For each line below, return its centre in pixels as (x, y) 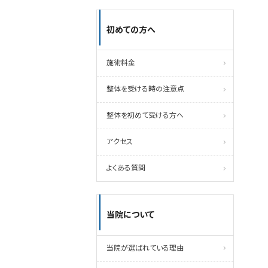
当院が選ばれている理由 (145, 249)
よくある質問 (126, 168)
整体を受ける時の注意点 (145, 89)
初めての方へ (131, 30)
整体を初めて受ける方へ (145, 116)
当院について (130, 215)
